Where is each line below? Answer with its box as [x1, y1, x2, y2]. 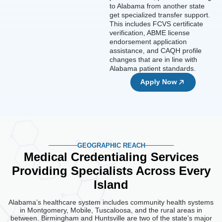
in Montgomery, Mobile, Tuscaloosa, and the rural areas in [20, 206, 202, 214]
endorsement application [110, 37, 187, 46]
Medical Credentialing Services [23, 150, 199, 164]
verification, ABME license [110, 28, 190, 37]
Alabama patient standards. [110, 64, 196, 72]
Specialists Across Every [70, 164, 211, 177]
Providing [11, 164, 71, 177]
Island [94, 177, 128, 191]
